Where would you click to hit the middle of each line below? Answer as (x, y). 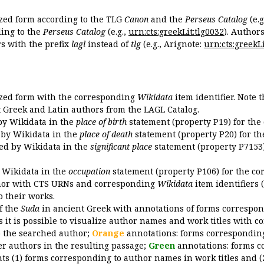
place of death (106, 134)
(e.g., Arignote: (172, 44)
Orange (108, 233)
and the (167, 19)
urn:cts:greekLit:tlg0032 (176, 31)
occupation (89, 171)
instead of (108, 44)
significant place (121, 146)
